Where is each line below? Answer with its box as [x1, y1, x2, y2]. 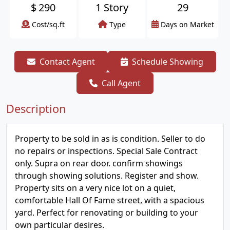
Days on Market [161, 20, 214, 29]
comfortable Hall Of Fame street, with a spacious [15, 195, 204, 206]
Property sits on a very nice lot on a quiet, [15, 182, 176, 194]
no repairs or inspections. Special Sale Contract [15, 145, 198, 157]
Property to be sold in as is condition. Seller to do [15, 133, 205, 144]
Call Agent [102, 78, 141, 89]
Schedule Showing [131, 56, 203, 67]
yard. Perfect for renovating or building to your [15, 207, 198, 218]
